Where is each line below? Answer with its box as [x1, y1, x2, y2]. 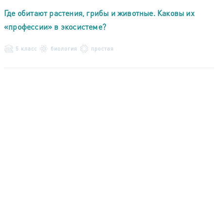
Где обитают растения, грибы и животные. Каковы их [4, 7, 195, 18]
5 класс [16, 45, 37, 53]
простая [91, 45, 114, 53]
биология [51, 45, 77, 53]
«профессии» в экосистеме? [4, 21, 106, 32]
